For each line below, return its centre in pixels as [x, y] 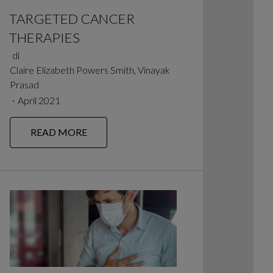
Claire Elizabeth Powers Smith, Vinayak [90, 70]
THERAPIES [44, 38]
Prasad [24, 85]
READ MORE [58, 132]
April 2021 [39, 101]
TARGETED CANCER [72, 19]
